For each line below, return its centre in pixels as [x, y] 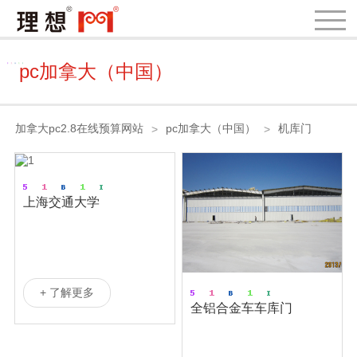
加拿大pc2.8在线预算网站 [79, 128]
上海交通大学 [61, 202]
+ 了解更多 [67, 293]
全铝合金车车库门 [242, 308]
